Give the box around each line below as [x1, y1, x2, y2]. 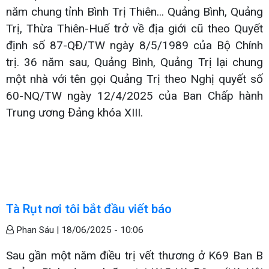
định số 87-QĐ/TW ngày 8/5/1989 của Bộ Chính [6, 38, 263, 52]
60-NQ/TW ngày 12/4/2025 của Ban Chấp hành [6, 88, 263, 103]
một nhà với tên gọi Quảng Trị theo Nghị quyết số [6, 71, 263, 86]
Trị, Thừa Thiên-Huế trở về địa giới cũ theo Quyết [6, 21, 263, 35]
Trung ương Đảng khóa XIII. [6, 105, 143, 119]
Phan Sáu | [14, 224, 61, 235]
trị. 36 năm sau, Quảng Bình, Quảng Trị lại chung [6, 55, 263, 69]
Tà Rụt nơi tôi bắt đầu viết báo [6, 201, 172, 216]
